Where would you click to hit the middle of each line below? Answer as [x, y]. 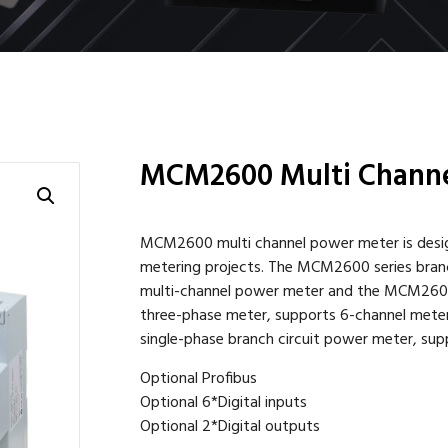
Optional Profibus [198, 378]
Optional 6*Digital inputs [223, 402]
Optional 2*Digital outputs [230, 426]
